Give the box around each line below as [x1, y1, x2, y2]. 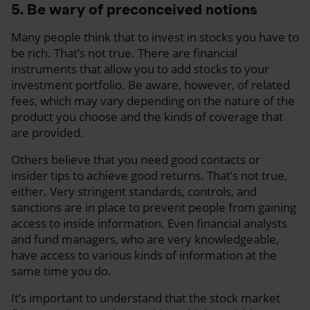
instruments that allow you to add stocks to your [11, 60, 269, 77]
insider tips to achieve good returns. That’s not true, [11, 167, 287, 183]
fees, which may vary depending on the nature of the [11, 92, 295, 109]
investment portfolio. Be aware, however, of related [11, 76, 290, 93]
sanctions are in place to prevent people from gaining [11, 199, 296, 215]
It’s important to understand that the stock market [11, 289, 280, 306]
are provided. [11, 124, 84, 140]
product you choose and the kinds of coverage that [11, 108, 283, 125]
